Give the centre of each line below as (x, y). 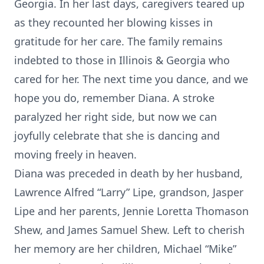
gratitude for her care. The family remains (118, 41)
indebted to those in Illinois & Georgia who (122, 60)
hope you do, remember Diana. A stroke (114, 98)
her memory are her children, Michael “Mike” (125, 249)
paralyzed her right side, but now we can (115, 117)
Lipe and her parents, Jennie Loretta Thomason (131, 211)
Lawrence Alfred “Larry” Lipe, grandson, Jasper (129, 192)
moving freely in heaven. (75, 154)
